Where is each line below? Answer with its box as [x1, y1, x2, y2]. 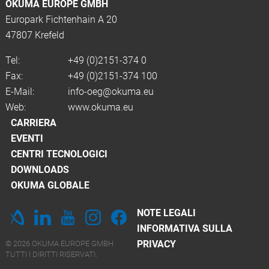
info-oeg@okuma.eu [67, 86, 154, 97]
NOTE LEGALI [137, 207, 196, 219]
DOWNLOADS [10, 164, 69, 175]
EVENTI [10, 133, 43, 144]
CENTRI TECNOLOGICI [10, 148, 107, 160]
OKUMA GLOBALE [10, 180, 89, 191]
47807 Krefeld [5, 29, 64, 41]
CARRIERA [10, 117, 56, 128]
